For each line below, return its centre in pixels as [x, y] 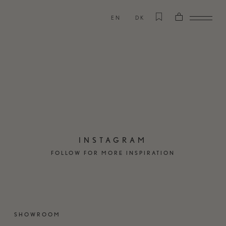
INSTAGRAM [113, 140]
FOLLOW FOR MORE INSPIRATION [113, 153]
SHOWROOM [37, 214]
